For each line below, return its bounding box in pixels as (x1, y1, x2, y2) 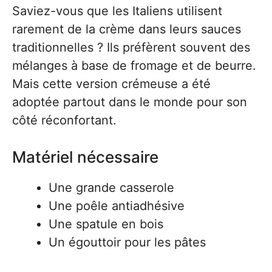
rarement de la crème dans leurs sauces (12, 22, 241, 36)
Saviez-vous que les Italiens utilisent (12, 4, 222, 18)
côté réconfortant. (12, 113, 117, 127)
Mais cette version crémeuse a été (12, 76, 211, 91)
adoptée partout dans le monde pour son (12, 95, 247, 109)
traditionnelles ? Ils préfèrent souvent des (12, 40, 250, 55)
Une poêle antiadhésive (49, 199, 185, 213)
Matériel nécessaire (12, 148, 158, 166)
